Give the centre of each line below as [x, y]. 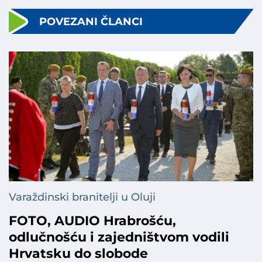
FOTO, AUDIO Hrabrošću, [92, 221]
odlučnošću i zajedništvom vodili [119, 237]
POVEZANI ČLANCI [91, 21]
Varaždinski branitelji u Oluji [82, 197]
